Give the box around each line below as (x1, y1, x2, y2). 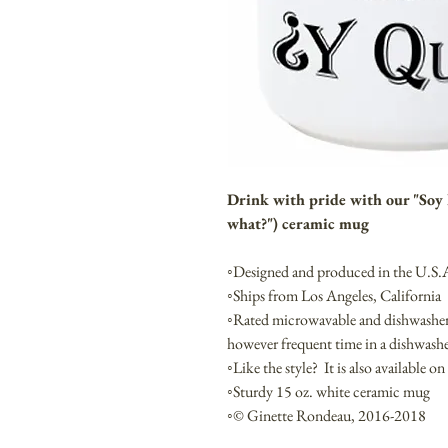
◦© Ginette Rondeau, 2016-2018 (227, 405, 426, 427)
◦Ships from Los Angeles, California (227, 285, 441, 307)
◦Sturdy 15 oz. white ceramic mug (227, 381, 430, 403)
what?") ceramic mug (227, 213, 369, 235)
